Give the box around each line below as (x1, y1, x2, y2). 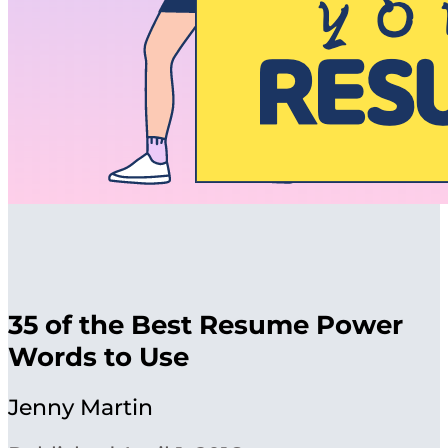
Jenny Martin (8, 394, 153, 422)
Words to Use (8, 340, 189, 373)
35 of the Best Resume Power (8, 308, 403, 341)
